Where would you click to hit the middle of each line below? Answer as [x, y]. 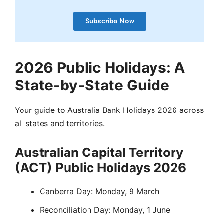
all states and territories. [60, 123]
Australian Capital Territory [99, 152]
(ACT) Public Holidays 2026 [100, 167]
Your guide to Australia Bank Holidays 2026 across [109, 110]
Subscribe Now [109, 21]
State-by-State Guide [92, 85]
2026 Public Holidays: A [100, 67]
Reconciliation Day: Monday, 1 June [105, 209]
